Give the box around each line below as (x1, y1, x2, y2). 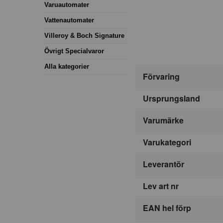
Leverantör (143, 158, 184, 170)
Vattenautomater (44, 16, 94, 24)
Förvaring (143, 71, 180, 83)
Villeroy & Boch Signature (44, 31, 124, 39)
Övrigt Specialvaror (44, 47, 104, 55)
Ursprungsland (143, 93, 200, 105)
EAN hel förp (143, 202, 191, 214)
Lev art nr (143, 180, 179, 192)
